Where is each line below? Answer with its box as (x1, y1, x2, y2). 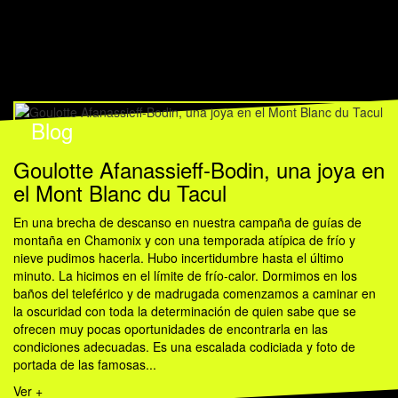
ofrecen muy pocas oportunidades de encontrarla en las (13, 320, 328, 338)
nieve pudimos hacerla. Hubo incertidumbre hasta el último (13, 249, 344, 267)
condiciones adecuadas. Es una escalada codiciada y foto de (13, 338, 355, 356)
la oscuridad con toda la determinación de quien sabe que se (13, 302, 356, 321)
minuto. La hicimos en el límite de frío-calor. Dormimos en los (13, 267, 357, 285)
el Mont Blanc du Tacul (13, 177, 227, 209)
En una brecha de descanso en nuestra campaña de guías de (13, 213, 362, 232)
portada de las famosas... (13, 355, 156, 374)
